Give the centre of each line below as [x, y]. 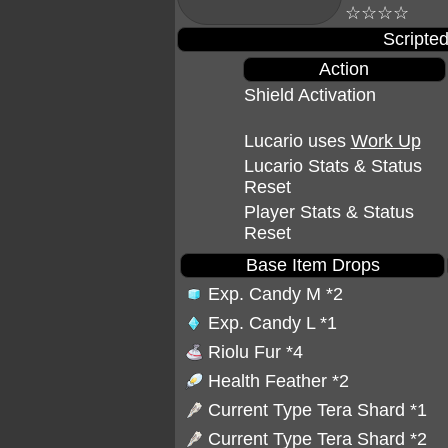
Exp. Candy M [267, 294]
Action [344, 69]
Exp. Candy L [264, 323]
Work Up [385, 141]
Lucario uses [297, 141]
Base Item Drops [312, 265]
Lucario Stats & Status [332, 166]
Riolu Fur [247, 352]
